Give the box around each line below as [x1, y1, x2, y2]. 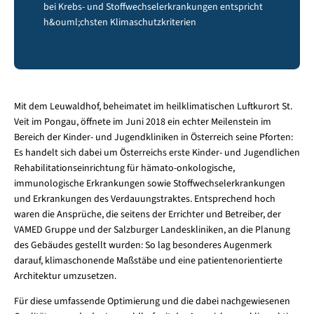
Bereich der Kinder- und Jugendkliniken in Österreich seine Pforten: [13, 130, 293, 145]
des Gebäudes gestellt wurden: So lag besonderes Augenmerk [13, 238, 272, 253]
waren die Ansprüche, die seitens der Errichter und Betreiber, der [13, 207, 281, 222]
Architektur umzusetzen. [13, 269, 116, 284]
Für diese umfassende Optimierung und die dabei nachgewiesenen [13, 294, 290, 309]
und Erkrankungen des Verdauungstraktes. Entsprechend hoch [13, 192, 275, 207]
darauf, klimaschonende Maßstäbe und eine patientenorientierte [13, 254, 282, 268]
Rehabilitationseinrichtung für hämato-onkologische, [13, 161, 235, 176]
